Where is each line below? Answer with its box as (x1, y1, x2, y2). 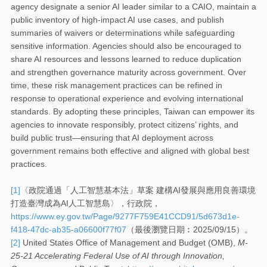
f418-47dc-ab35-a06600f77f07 (11, 224, 126, 234)
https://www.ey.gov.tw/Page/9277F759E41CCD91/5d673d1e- (11, 211, 240, 221)
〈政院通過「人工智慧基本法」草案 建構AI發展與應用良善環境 (20, 185, 256, 195)
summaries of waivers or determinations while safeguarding (11, 27, 235, 38)
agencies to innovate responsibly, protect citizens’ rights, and (11, 119, 238, 129)
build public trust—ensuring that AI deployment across (11, 132, 213, 142)
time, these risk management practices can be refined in (11, 80, 222, 90)
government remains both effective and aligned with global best (11, 145, 249, 156)
